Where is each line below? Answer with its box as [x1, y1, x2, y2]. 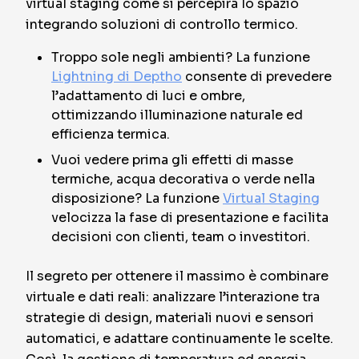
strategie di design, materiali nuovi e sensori [26, 309, 314, 326]
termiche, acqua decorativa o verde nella [51, 171, 315, 188]
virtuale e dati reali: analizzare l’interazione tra [26, 288, 320, 305]
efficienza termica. [51, 126, 170, 143]
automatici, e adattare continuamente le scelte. [26, 330, 333, 347]
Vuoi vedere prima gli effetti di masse [51, 151, 293, 168]
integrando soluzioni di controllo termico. [26, 16, 298, 33]
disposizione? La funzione [51, 190, 223, 207]
